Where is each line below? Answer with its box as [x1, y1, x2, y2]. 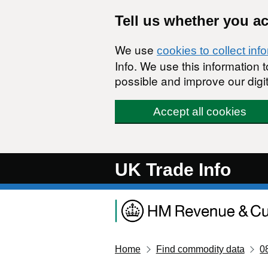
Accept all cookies [153, 105, 246, 118]
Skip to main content [9, 7, 95, 17]
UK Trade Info [115, 160, 231, 179]
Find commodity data [156, 243, 245, 254]
